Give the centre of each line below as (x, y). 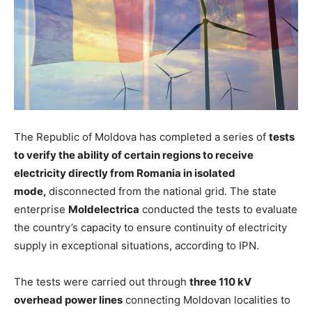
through (167, 282)
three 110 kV (220, 282)
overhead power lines (68, 300)
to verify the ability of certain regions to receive (134, 155)
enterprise (41, 210)
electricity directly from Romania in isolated (125, 173)
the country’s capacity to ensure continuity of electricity (150, 228)
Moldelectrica (104, 210)
